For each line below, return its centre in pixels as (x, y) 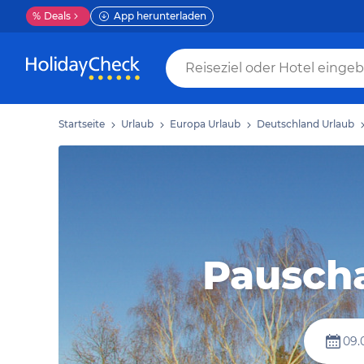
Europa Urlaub (205, 124)
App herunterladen (160, 16)
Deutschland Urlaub (305, 124)
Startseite (82, 124)
